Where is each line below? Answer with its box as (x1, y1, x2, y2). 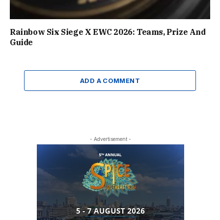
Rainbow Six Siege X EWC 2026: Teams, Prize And (10, 27, 206, 37)
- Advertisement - (89, 136, 131, 142)
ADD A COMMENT (80, 76, 140, 84)
